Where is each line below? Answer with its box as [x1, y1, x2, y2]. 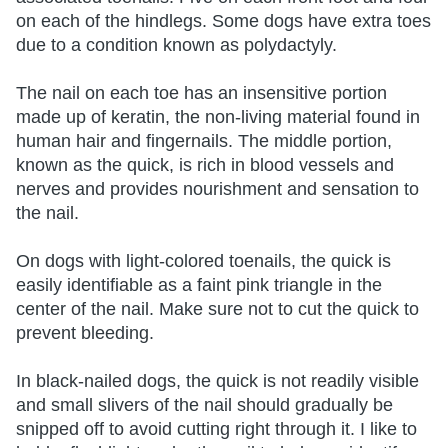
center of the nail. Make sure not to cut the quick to [16, 298, 419, 319]
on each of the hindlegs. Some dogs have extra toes [16, 10, 431, 31]
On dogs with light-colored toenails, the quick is [16, 250, 391, 271]
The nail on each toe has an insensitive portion [16, 82, 387, 103]
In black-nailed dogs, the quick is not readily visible [16, 370, 419, 391]
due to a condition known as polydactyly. [16, 34, 342, 55]
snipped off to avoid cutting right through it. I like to [16, 418, 417, 439]
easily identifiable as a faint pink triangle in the [16, 274, 382, 295]
